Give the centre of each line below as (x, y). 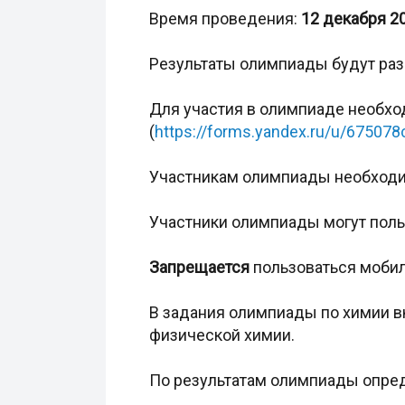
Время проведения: (225, 19)
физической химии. (222, 335)
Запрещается (199, 267)
